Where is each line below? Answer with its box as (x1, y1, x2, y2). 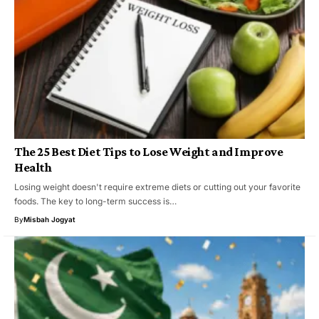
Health (14, 160, 52, 175)
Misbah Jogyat (23, 215, 75, 224)
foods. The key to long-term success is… (14, 196, 177, 207)
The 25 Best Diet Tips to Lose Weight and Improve (14, 145, 283, 159)
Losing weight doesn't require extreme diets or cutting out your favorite (14, 182, 300, 193)
